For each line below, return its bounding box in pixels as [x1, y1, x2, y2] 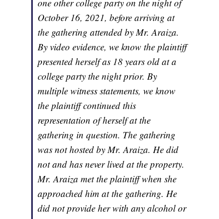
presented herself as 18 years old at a [38, 55, 177, 67]
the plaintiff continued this [38, 99, 136, 111]
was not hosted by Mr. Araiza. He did [38, 143, 179, 155]
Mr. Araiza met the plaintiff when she [38, 172, 177, 185]
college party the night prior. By [38, 69, 157, 82]
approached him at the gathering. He [38, 187, 177, 199]
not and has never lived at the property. [38, 157, 185, 170]
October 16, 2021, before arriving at [38, 11, 175, 23]
